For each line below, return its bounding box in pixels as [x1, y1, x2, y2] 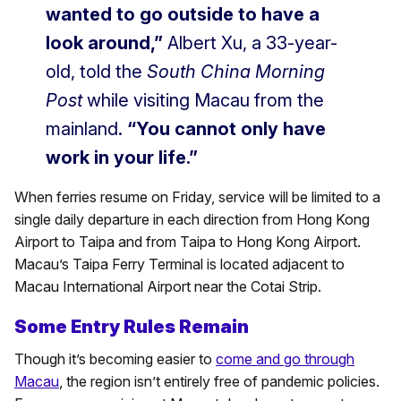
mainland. [46, 117, 127, 140]
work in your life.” [46, 146, 198, 168]
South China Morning [147, 60, 325, 82]
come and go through [216, 349, 354, 368]
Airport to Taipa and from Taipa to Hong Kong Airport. [14, 232, 361, 251]
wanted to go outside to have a [46, 3, 320, 25]
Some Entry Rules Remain [14, 315, 249, 337]
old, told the [46, 60, 147, 82]
